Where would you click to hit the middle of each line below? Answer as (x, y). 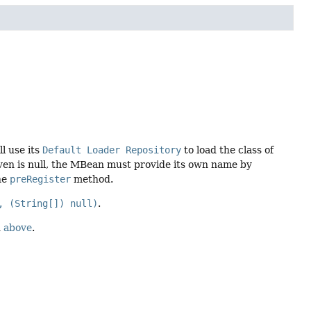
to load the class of (228, 150)
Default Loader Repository (112, 150)
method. (92, 179)
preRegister (41, 179)
